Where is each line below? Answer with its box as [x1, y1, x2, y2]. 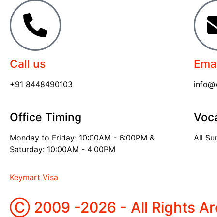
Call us [10, 57, 46, 71]
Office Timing [10, 110, 81, 124]
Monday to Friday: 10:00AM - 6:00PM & [10, 132, 155, 142]
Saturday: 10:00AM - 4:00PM [10, 144, 115, 154]
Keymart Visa [10, 172, 58, 183]
